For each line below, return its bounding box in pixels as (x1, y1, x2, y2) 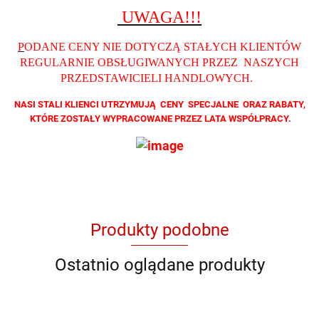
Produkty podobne (90, 219, 229, 240)
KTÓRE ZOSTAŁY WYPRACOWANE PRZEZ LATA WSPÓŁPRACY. (28, 113, 291, 124)
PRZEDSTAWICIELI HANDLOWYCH (61, 72, 250, 84)
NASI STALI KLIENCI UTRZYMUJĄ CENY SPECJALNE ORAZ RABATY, (14, 99, 305, 110)
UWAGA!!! (117, 8, 202, 26)
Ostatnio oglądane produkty (54, 254, 265, 275)
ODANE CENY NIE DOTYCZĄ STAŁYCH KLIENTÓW (24, 41, 301, 53)
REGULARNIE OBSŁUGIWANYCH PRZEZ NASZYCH (20, 56, 299, 68)
